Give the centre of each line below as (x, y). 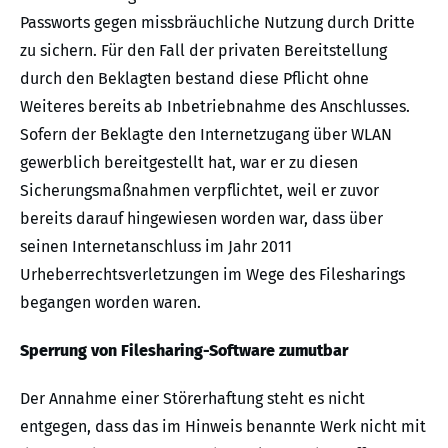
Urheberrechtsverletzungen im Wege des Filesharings (212, 274)
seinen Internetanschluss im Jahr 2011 (156, 246)
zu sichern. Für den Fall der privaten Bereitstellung (203, 50)
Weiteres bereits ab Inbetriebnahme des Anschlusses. (215, 106)
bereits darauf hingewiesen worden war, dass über (201, 218)
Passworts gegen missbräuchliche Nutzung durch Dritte (217, 22)
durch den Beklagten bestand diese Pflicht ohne (194, 78)
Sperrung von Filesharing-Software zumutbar (184, 350)
